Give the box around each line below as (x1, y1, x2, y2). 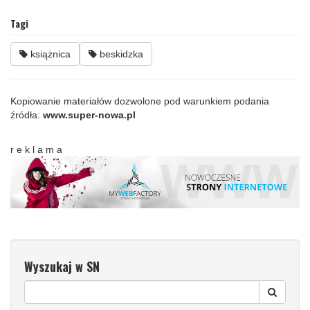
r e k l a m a (10, 143, 62, 155)
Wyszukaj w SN (24, 257, 100, 276)
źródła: (10, 109, 43, 120)
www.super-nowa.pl (43, 109, 136, 120)
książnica (28, 48, 71, 60)
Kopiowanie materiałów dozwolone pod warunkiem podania (10, 95, 269, 107)
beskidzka (97, 48, 143, 60)
